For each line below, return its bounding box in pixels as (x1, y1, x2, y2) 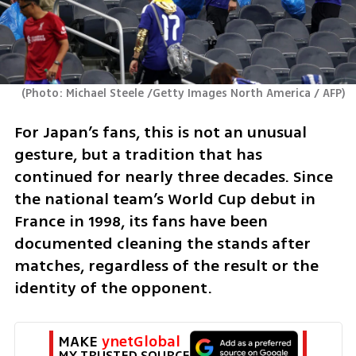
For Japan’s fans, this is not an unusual (14, 120, 307, 144)
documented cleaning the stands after (14, 231, 311, 255)
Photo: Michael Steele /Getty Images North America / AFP (25, 85, 342, 103)
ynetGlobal (102, 331, 180, 354)
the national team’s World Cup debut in (14, 187, 315, 211)
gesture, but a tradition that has (14, 142, 262, 166)
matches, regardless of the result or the (14, 253, 319, 277)
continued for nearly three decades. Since (14, 164, 333, 188)
